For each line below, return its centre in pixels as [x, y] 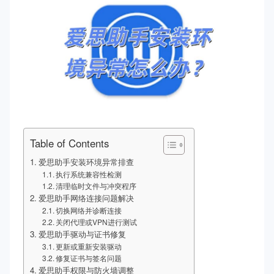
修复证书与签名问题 [89, 258]
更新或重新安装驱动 [89, 246]
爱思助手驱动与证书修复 [82, 234]
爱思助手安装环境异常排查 [86, 162]
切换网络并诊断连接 [89, 210]
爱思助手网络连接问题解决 [86, 198]
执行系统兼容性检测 [89, 174]
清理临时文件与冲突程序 [96, 186]
